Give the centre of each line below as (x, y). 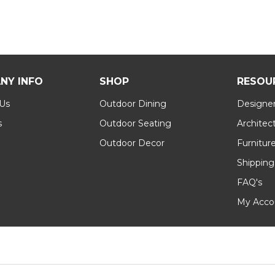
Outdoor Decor (132, 143)
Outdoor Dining (133, 104)
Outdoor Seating (135, 123)
